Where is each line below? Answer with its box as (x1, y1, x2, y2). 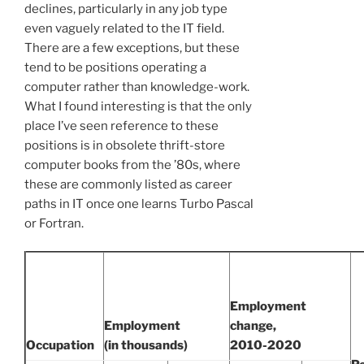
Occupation (26, 338, 94, 353)
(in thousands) (104, 338, 188, 353)
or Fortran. (24, 215, 84, 231)
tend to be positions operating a (24, 59, 206, 75)
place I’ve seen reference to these (24, 118, 219, 133)
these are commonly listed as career (24, 176, 232, 192)
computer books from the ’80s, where (24, 157, 240, 172)
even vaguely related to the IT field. (24, 20, 224, 36)
